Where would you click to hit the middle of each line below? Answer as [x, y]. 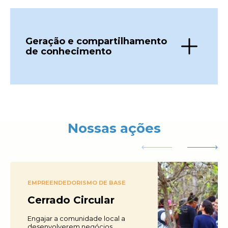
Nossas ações [114, 128]
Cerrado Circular [71, 200]
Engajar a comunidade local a [76, 218]
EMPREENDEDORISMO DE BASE [77, 183]
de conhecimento [68, 51]
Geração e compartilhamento [96, 41]
